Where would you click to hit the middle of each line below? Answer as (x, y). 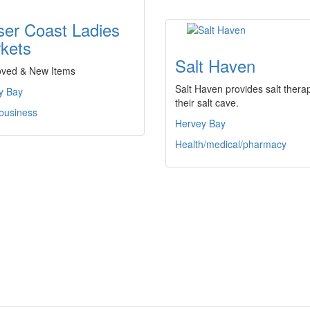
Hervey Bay (200, 123)
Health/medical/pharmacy (231, 144)
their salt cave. (207, 102)
